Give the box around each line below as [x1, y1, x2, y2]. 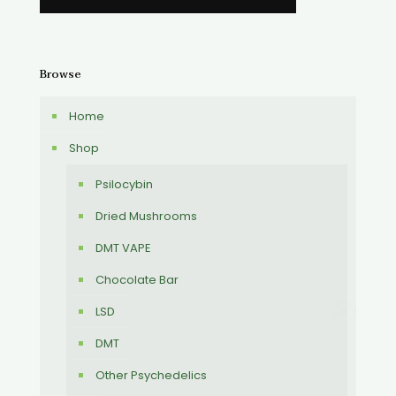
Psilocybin [95, 175, 153, 193]
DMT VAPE [95, 239, 151, 256]
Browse [40, 64, 81, 84]
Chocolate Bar [95, 270, 179, 288]
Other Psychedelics [95, 366, 207, 384]
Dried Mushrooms [95, 207, 197, 225]
